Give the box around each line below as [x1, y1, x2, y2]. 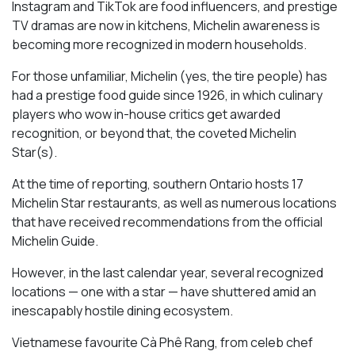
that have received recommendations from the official [12, 213, 323, 231]
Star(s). [12, 143, 57, 162]
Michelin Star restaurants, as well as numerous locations [12, 194, 337, 212]
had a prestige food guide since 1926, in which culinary [12, 86, 323, 105]
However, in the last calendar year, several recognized [12, 264, 323, 282]
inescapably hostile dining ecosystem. [12, 302, 233, 320]
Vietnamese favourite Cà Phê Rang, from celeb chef [12, 334, 313, 352]
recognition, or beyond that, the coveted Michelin [12, 124, 296, 143]
